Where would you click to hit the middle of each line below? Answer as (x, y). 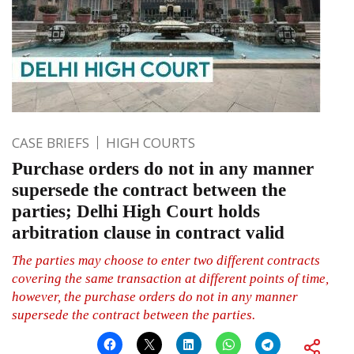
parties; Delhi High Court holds (136, 211)
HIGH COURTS (151, 142)
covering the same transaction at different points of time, (170, 278)
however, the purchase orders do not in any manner (155, 296)
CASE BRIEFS (51, 142)
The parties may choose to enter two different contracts (166, 260)
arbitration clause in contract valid (148, 232)
